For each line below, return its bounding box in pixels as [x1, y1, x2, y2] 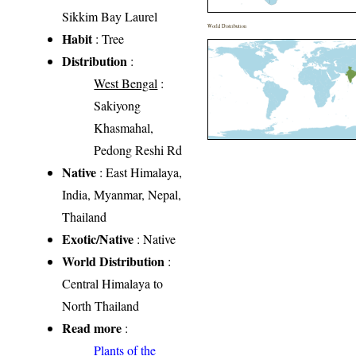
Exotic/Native [62, 230, 134, 249]
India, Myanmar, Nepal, [62, 186, 182, 203]
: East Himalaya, [96, 164, 183, 181]
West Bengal [94, 75, 158, 92]
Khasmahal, [94, 119, 154, 137]
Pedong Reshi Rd [94, 141, 183, 159]
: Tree [92, 30, 125, 48]
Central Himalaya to [62, 275, 164, 292]
